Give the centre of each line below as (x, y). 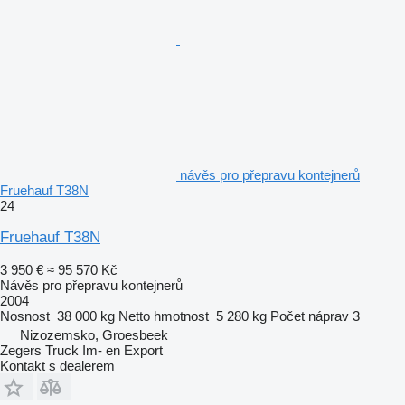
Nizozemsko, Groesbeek (94, 334)
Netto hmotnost (164, 316)
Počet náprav (310, 316)
